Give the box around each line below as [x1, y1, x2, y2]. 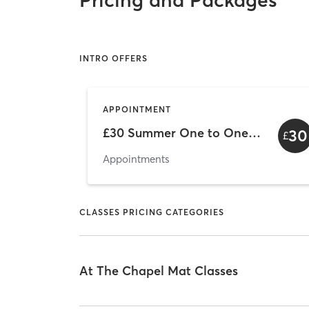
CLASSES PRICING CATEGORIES [79, 207, 225, 218]
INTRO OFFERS [79, 53, 148, 64]
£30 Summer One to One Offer [248, 125, 261, 141]
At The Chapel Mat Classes [79, 263, 239, 279]
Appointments [103, 152, 170, 166]
